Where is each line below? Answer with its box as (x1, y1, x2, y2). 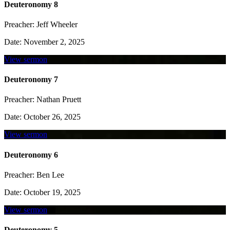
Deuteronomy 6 (4, 150, 58, 159)
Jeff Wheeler (34, 20, 78, 29)
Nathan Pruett (34, 95, 81, 104)
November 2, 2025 (22, 37, 85, 46)
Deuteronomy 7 (4, 75, 58, 84)
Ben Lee (34, 170, 64, 179)
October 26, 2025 (22, 112, 81, 122)
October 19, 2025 (22, 187, 81, 197)
